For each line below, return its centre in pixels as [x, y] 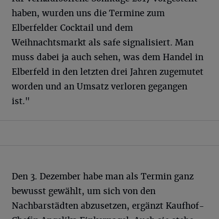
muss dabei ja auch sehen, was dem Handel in [108, 57]
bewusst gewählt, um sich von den [84, 191]
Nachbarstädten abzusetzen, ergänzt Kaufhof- [108, 206]
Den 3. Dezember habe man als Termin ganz [103, 177]
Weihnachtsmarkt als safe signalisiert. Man [103, 43]
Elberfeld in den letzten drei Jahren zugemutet [108, 72]
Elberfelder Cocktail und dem [72, 28]
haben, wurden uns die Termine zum [88, 13]
